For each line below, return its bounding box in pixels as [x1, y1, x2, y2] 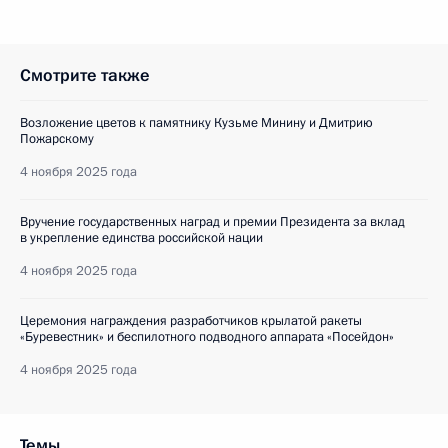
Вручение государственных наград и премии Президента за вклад [20, 213, 405, 232]
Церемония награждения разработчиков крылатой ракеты [20, 312, 362, 331]
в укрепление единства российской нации [20, 229, 263, 248]
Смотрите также [20, 64, 150, 88]
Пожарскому [20, 130, 94, 149]
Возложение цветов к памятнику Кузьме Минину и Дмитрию [20, 114, 373, 133]
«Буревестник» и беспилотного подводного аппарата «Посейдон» [20, 328, 394, 347]
